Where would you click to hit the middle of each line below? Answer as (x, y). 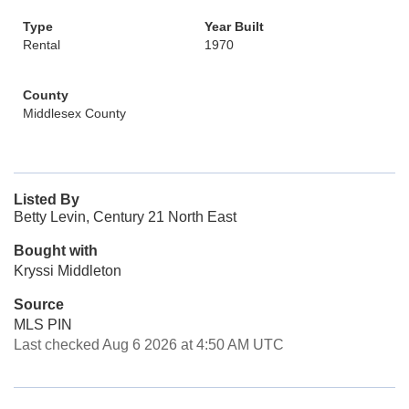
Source (39, 304)
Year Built (234, 26)
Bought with (56, 251)
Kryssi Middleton (68, 271)
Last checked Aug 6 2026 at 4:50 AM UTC (149, 345)
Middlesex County (74, 113)
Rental (42, 45)
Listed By (47, 199)
